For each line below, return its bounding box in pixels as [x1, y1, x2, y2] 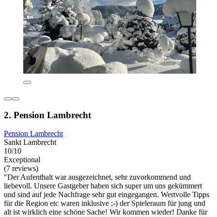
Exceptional [4, 155, 40, 164]
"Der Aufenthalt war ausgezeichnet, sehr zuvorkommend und [4, 173, 191, 182]
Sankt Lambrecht [4, 138, 56, 147]
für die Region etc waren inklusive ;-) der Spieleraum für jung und [4, 199, 205, 208]
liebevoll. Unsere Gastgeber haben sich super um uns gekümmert [4, 182, 202, 190]
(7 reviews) [4, 164, 38, 173]
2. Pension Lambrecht [4, 109, 91, 120]
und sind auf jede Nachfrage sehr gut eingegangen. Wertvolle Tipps [4, 190, 209, 199]
